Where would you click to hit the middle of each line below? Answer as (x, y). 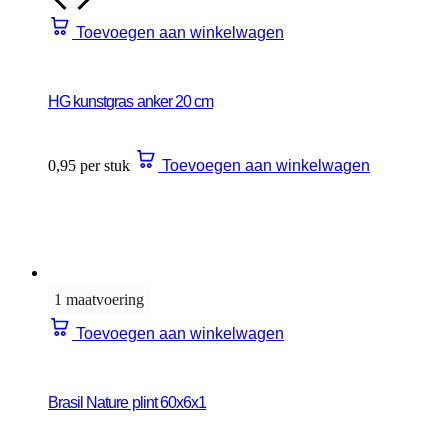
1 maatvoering (99, 299)
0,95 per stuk (89, 165)
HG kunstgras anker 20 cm (130, 101)
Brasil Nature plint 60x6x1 (127, 402)
